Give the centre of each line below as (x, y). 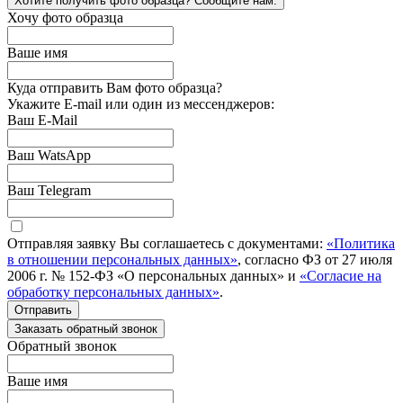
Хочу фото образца (65, 18)
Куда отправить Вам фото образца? (115, 88)
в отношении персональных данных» (122, 260)
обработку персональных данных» (113, 292)
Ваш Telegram (49, 191)
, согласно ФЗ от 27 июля (315, 260)
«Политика (361, 244)
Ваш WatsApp (49, 156)
